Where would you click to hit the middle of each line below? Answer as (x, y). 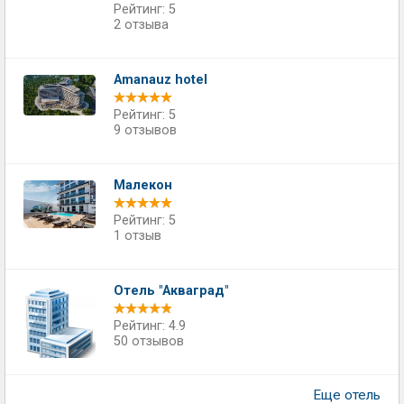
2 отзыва (141, 25)
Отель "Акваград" (171, 291)
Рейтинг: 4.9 (150, 326)
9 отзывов (145, 130)
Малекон (143, 185)
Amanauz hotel (161, 80)
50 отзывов (149, 341)
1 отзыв (138, 236)
